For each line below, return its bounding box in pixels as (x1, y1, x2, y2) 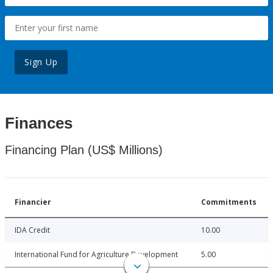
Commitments (201, 197, 257, 208)
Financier (15, 197, 51, 208)
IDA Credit (15, 225, 50, 236)
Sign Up (24, 56, 58, 68)
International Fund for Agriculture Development (15, 249, 178, 260)
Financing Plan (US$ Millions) (5, 143, 163, 157)
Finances (5, 114, 73, 133)
